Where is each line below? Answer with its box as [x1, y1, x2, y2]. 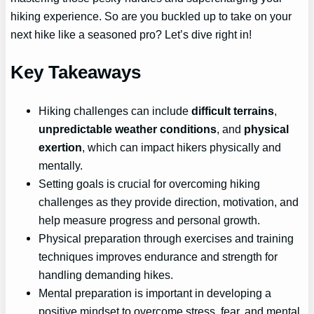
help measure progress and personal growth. [39, 213, 261, 226]
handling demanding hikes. [39, 268, 174, 281]
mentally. [39, 158, 83, 172]
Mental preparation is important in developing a [39, 286, 272, 299]
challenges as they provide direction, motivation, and [39, 195, 299, 208]
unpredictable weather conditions [39, 122, 217, 135]
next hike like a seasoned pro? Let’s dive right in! [11, 28, 252, 41]
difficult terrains [191, 104, 275, 117]
